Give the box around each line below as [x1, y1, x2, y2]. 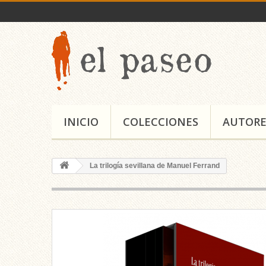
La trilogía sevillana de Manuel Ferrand [88, 161, 220, 170]
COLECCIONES [123, 115, 198, 129]
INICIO [64, 115, 99, 129]
